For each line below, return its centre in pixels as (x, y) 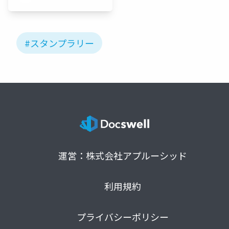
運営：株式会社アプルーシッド (123, 155)
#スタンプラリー (59, 43)
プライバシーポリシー (123, 216)
